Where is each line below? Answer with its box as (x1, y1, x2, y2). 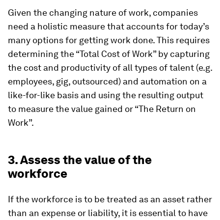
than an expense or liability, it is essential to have (8, 208, 208, 219)
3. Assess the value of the (8, 153, 152, 167)
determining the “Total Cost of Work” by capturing (8, 49, 210, 59)
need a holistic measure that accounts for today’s (8, 21, 209, 32)
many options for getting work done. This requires (8, 35, 210, 46)
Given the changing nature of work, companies (8, 7, 198, 18)
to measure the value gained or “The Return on (8, 104, 196, 114)
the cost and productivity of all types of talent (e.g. (8, 62, 212, 73)
